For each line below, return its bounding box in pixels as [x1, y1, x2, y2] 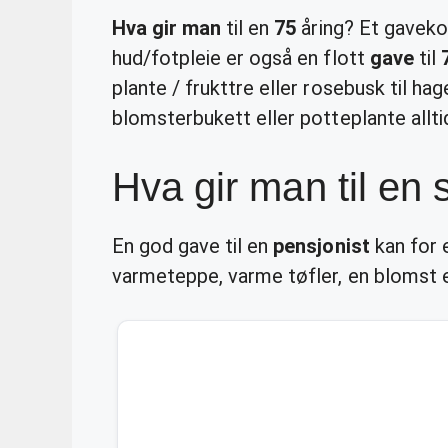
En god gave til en [112, 233, 274, 258]
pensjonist [273, 233, 370, 258]
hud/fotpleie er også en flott [112, 45, 370, 70]
